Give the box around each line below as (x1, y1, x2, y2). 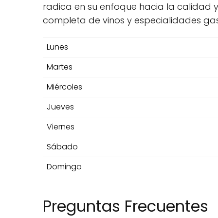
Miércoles (47, 81, 82, 93)
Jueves (47, 101, 74, 113)
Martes (47, 61, 73, 73)
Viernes (47, 121, 74, 133)
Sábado (47, 141, 78, 153)
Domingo (47, 161, 82, 173)
